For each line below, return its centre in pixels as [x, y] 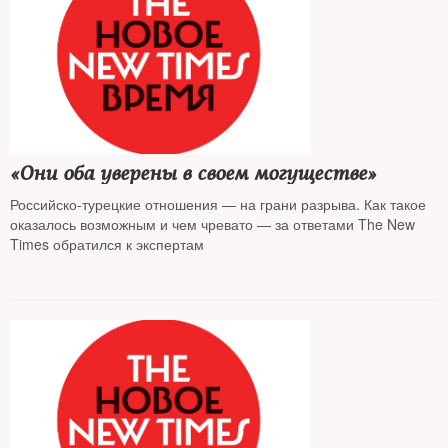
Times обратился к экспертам [107, 244]
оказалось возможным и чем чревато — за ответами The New [142, 224]
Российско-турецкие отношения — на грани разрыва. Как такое [187, 204]
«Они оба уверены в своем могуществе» [193, 173]
